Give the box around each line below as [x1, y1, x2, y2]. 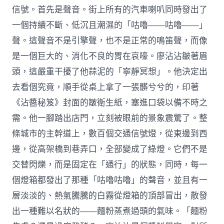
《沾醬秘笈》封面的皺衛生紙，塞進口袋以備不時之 [12, 96, 208, 108]
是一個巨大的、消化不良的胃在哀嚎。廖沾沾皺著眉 [12, 50, 208, 62]
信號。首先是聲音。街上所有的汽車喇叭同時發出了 [12, 3, 208, 15]
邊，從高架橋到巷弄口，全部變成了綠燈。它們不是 [12, 143, 208, 155]
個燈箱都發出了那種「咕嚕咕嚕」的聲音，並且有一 [12, 174, 208, 186]
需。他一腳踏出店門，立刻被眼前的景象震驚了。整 [12, 112, 208, 124]
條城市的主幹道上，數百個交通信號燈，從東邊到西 [12, 127, 208, 139]
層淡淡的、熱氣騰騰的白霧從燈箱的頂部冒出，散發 [12, 189, 208, 201]
